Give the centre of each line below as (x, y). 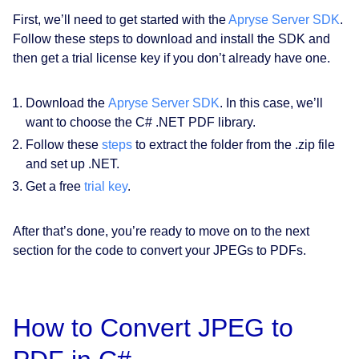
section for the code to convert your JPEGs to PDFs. (159, 251)
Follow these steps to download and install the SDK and (171, 39)
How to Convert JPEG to (153, 328)
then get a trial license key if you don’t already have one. (171, 58)
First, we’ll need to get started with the (121, 20)
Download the (67, 103)
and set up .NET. (73, 164)
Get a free (55, 187)
